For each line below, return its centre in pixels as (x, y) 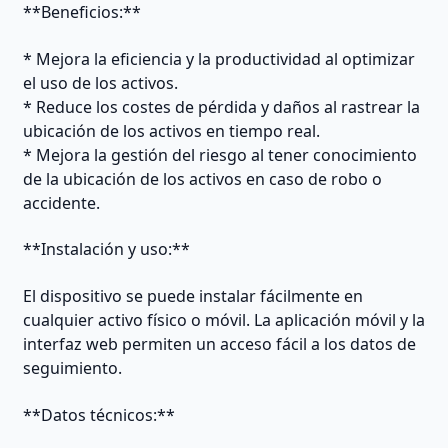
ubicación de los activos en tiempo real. (171, 130)
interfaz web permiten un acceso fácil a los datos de (219, 343)
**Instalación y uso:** (106, 249)
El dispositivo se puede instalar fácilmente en (192, 295)
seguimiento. (72, 367)
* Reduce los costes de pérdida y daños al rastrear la (221, 106)
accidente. (61, 202)
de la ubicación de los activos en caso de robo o (202, 178)
